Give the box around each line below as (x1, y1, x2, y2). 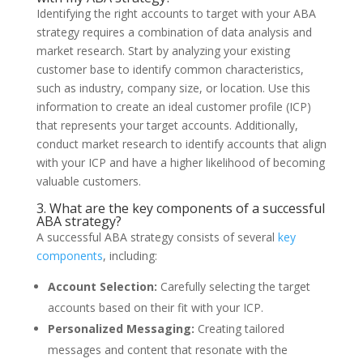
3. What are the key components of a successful (36, 199, 325, 217)
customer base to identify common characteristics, (36, 61, 304, 77)
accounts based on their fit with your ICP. (47, 299, 263, 315)
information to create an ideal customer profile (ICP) (36, 98, 311, 114)
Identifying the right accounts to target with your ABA (36, 5, 316, 21)
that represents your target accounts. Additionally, (36, 117, 298, 133)
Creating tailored (194, 320, 284, 336)
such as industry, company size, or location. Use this (36, 79, 310, 96)
